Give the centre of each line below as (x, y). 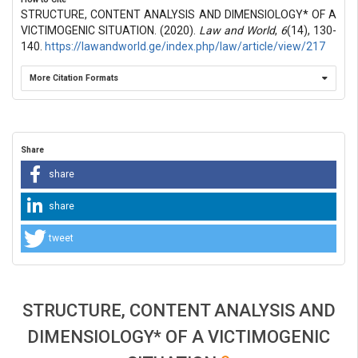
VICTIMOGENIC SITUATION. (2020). (110, 30)
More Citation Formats (74, 78)
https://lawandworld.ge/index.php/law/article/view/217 (185, 46)
